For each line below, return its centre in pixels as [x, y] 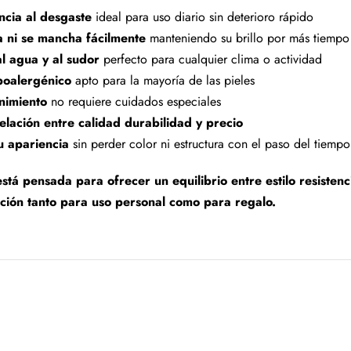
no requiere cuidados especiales [134, 102]
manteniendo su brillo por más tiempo [247, 38]
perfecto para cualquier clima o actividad [210, 60]
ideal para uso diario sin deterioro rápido [202, 17]
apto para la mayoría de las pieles [163, 81]
